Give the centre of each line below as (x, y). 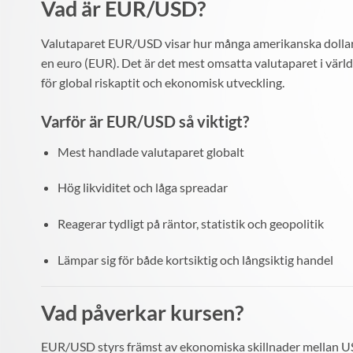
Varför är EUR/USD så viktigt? (145, 121)
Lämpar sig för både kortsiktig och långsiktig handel (195, 259)
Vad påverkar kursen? (142, 312)
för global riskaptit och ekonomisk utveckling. (163, 82)
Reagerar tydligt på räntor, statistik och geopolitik (190, 224)
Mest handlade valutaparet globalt (150, 151)
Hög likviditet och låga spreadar (142, 188)
